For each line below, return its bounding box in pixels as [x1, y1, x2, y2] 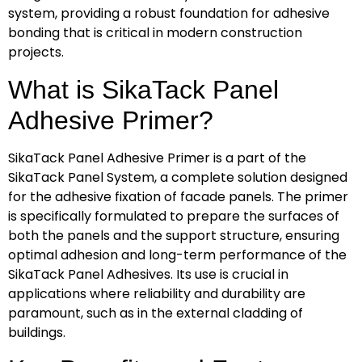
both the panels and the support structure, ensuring [8, 225, 339, 245]
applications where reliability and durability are [8, 284, 305, 303]
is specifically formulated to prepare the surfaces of [8, 206, 339, 225]
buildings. [8, 322, 65, 342]
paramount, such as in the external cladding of [8, 303, 303, 322]
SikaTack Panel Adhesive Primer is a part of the [8, 148, 306, 167]
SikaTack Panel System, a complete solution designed [8, 167, 347, 187]
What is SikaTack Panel [8, 74, 279, 104]
